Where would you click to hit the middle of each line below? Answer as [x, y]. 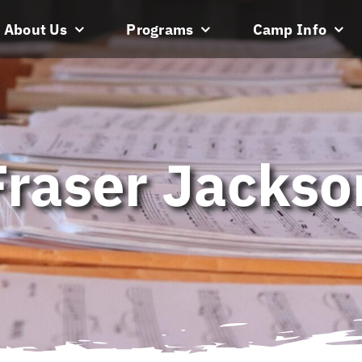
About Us [35, 29]
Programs [160, 29]
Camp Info [290, 29]
